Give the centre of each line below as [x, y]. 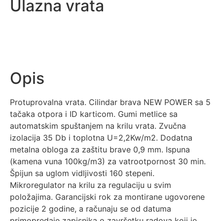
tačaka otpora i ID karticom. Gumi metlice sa [94, 114]
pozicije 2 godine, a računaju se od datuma [91, 209]
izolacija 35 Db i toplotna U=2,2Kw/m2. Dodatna [101, 138]
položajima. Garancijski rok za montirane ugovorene [107, 197]
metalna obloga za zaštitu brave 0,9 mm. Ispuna [100, 150]
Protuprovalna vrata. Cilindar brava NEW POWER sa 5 [110, 102]
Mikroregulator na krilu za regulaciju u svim [91, 185]
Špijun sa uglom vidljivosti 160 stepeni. [82, 173]
